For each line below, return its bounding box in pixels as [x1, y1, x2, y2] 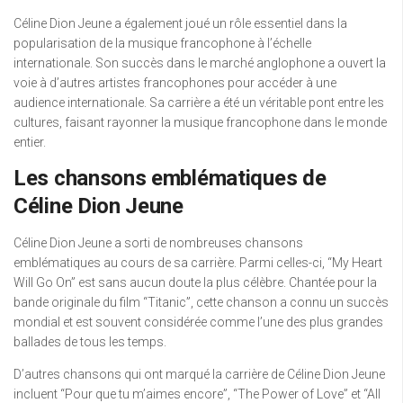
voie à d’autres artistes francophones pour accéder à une [13, 76, 336, 91]
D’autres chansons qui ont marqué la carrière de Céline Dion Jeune [13, 367, 385, 382]
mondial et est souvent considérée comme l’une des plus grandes [13, 315, 383, 330]
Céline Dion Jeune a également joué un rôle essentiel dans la [13, 16, 347, 31]
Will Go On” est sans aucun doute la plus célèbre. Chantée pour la [13, 275, 377, 291]
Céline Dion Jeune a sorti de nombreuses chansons [13, 236, 303, 251]
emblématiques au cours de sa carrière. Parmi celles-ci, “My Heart [13, 255, 382, 271]
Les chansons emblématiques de [13, 166, 327, 192]
